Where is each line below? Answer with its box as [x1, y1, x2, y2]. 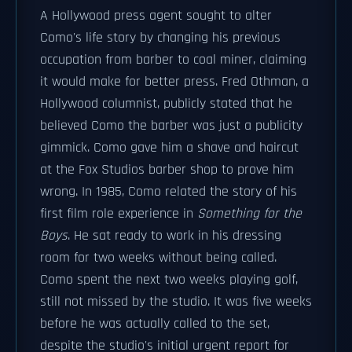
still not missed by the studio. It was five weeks [40, 293, 312, 310]
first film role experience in [40, 205, 197, 222]
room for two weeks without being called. [40, 249, 277, 266]
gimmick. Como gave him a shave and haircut [40, 139, 299, 156]
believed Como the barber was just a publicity [40, 117, 302, 134]
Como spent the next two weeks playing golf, [40, 271, 298, 288]
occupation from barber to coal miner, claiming [40, 51, 306, 68]
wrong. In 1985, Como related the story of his [40, 183, 297, 200]
